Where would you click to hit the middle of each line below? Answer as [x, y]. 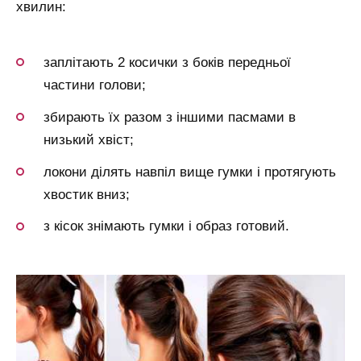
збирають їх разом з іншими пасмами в [170, 117]
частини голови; [95, 85]
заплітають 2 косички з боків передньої [167, 62]
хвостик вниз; [87, 194]
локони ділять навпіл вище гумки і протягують [190, 172]
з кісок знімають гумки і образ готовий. [166, 226]
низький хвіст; [89, 139]
